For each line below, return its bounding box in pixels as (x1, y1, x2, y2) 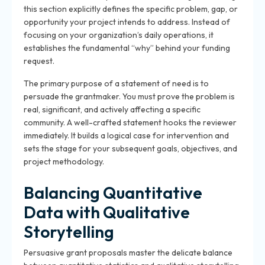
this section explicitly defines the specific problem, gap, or (24, 4, 238, 14)
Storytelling (24, 221, 114, 242)
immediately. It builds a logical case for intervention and (24, 130, 229, 141)
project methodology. (24, 156, 104, 167)
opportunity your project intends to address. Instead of (24, 17, 230, 27)
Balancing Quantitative (24, 182, 202, 203)
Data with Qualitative (24, 202, 190, 222)
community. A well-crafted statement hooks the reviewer (24, 117, 237, 128)
